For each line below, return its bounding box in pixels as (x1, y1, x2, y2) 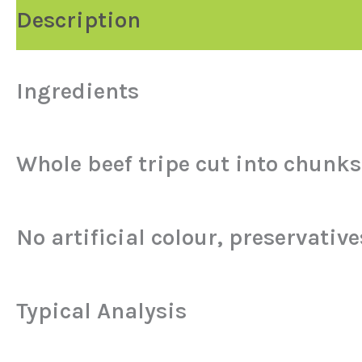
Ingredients (16, 77, 139, 104)
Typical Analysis (16, 297, 187, 325)
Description (16, 6, 141, 33)
